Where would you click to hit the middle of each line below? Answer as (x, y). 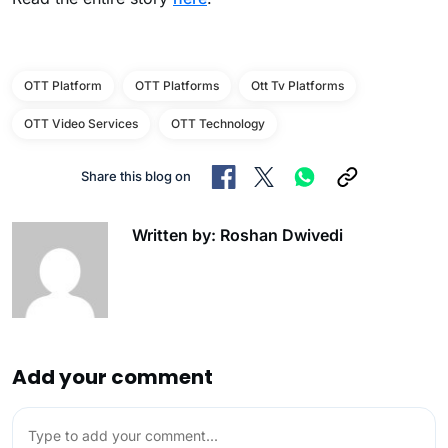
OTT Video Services (81, 123)
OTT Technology (217, 123)
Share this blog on (135, 175)
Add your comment (112, 376)
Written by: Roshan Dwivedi (237, 234)
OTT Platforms (176, 85)
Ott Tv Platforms (297, 85)
